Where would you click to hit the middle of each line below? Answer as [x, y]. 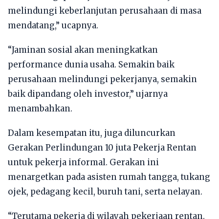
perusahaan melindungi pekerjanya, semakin [102, 79]
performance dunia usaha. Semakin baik [91, 65]
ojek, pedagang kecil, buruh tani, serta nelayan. [105, 192]
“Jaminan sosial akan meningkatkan [83, 50]
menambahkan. [40, 109]
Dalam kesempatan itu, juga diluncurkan [92, 133]
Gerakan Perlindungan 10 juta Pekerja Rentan [102, 148]
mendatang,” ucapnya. [53, 26]
